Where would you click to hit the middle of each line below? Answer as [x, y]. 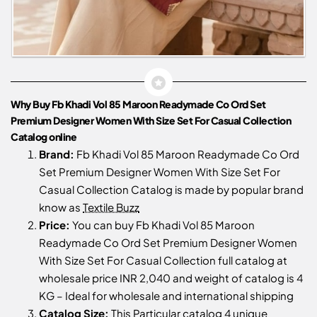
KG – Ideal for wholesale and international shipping [166, 295]
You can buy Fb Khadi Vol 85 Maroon [162, 224]
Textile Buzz [111, 207]
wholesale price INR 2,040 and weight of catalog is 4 [171, 277]
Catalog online [44, 136]
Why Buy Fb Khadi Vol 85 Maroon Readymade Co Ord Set [138, 104]
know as [61, 207]
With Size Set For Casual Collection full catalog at [163, 260]
